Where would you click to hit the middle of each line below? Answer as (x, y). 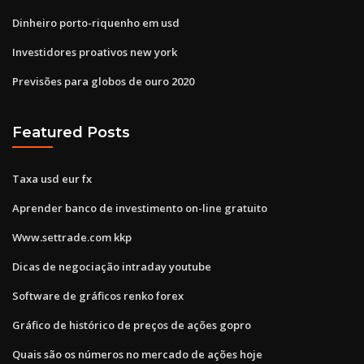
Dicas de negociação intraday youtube (112, 266)
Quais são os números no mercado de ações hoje (137, 354)
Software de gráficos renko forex (98, 295)
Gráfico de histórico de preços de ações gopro (132, 325)
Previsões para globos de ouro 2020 (103, 81)
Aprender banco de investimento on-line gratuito (140, 208)
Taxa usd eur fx (52, 178)
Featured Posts (71, 132)
